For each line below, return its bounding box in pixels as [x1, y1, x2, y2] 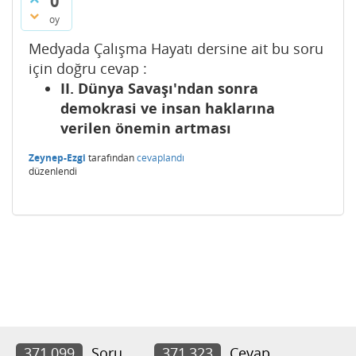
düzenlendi [29, 164, 77, 178]
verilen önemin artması [60, 118, 231, 137]
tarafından [88, 151, 134, 164]
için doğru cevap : [29, 59, 147, 78]
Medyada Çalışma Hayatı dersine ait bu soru [29, 39, 323, 58]
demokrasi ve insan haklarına [60, 99, 275, 118]
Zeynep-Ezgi [29, 151, 86, 164]
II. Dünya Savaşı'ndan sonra [60, 79, 258, 98]
